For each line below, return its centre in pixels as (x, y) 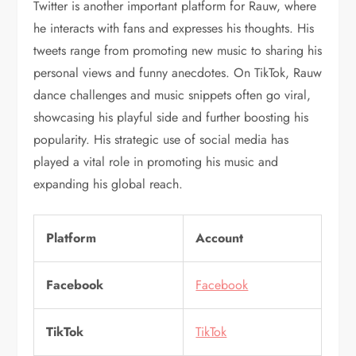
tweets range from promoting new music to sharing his (178, 50)
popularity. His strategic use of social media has (161, 139)
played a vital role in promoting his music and (156, 161)
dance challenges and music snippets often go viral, (172, 95)
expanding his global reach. (108, 184)
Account (220, 238)
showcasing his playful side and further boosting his (171, 117)
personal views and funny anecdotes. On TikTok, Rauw (178, 72)
